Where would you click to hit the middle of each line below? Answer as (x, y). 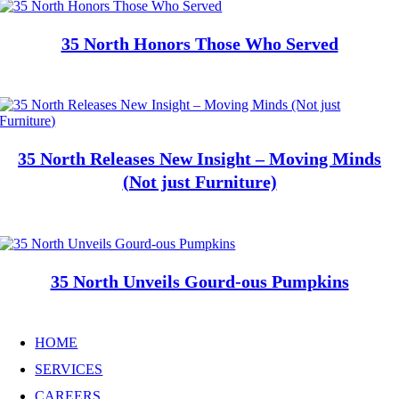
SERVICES (69, 370)
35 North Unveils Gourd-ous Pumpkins (199, 281)
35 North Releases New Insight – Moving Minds (199, 159)
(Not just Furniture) (199, 182)
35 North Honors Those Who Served (199, 43)
